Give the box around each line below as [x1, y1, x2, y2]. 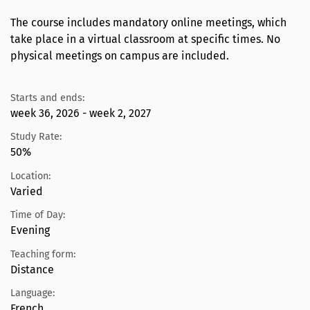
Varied [10, 184, 43, 198]
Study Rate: [10, 131, 62, 143]
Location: [10, 170, 51, 182]
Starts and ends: [10, 91, 84, 104]
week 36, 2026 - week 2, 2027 [10, 106, 151, 120]
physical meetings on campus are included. [10, 49, 229, 63]
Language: [10, 287, 55, 300]
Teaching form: [10, 248, 75, 260]
